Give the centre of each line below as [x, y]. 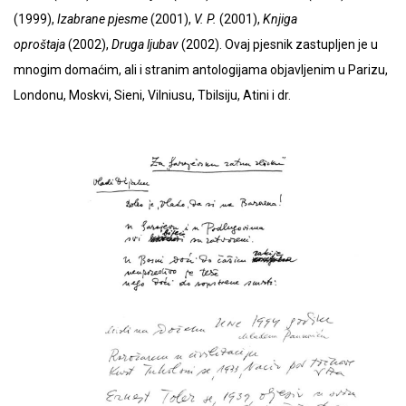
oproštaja [39, 45]
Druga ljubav [145, 45]
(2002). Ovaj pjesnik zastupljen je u [278, 45]
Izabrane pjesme [102, 19]
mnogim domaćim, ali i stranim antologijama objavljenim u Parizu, [201, 70]
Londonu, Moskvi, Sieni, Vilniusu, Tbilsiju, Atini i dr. [152, 96]
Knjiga [280, 19]
